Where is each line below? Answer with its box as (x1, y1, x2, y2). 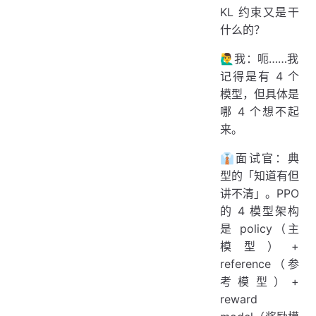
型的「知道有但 (220, 169, 299, 183)
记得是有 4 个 (220, 69, 299, 83)
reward (220, 292, 257, 306)
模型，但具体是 (220, 87, 299, 101)
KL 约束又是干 (220, 5, 299, 19)
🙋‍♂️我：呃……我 (220, 51, 299, 66)
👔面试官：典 (220, 151, 299, 165)
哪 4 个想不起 (220, 104, 299, 119)
